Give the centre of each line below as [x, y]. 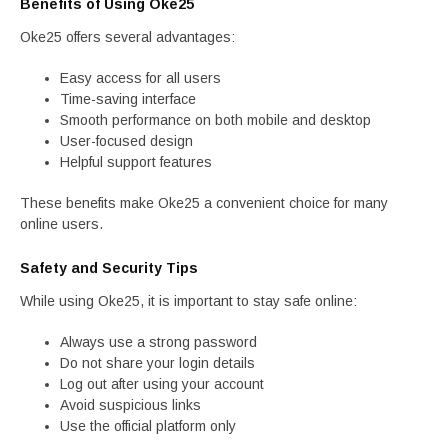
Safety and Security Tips [109, 268]
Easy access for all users [140, 78]
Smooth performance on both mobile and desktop [215, 120]
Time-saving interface [128, 99]
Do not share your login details [157, 363]
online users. [61, 224]
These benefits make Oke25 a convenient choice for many [204, 203]
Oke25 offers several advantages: [127, 37]
